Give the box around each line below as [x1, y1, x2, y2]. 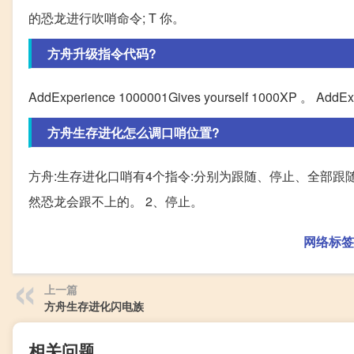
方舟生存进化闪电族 [44, 298, 144, 314]
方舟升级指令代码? [47, 44, 156, 63]
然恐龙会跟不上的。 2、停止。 [28, 192, 203, 211]
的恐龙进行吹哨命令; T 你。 [28, 9, 185, 28]
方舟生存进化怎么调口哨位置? [47, 123, 220, 142]
